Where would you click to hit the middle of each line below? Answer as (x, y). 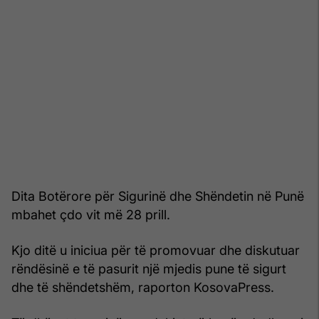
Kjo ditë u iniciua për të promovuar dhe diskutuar (156, 250)
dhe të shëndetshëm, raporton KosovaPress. (143, 287)
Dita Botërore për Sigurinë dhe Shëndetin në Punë (158, 196)
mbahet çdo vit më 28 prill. (91, 214)
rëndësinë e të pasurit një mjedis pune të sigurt (149, 268)
